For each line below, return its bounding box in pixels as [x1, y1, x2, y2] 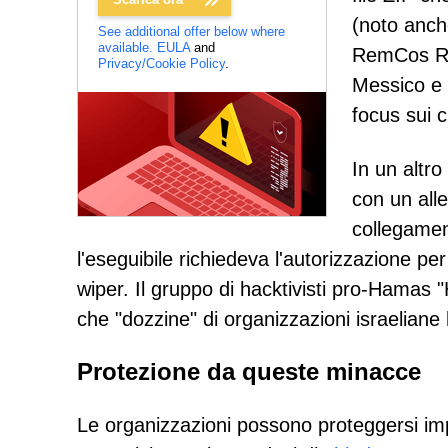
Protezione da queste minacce [77, 358, 421, 385]
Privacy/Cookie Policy [98, 56, 225, 71]
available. [98, 40, 153, 55]
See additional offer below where [98, 24, 285, 39]
